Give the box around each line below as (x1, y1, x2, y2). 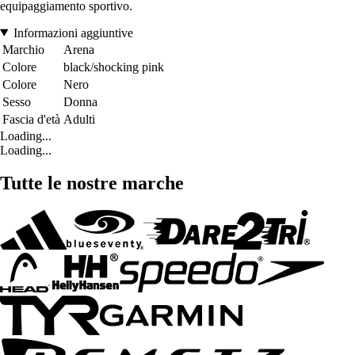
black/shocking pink (63, 59, 164, 74)
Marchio (2, 42, 44, 56)
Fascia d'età (2, 112, 60, 126)
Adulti (63, 112, 95, 126)
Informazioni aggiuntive (13, 25, 133, 40)
